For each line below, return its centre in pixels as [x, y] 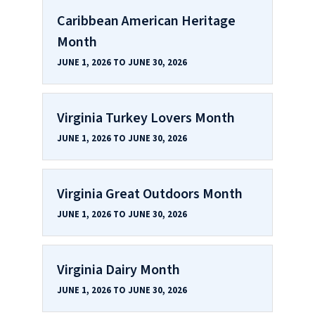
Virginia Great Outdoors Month [150, 194]
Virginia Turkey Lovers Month [146, 118]
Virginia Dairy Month [118, 270]
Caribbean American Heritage [146, 21]
